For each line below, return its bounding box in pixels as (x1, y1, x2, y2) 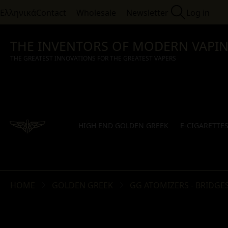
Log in (186, 7, 210, 18)
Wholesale (76, 7, 116, 18)
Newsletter (126, 7, 168, 18)
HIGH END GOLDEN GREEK (78, 120, 169, 130)
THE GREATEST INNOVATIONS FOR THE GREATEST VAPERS (10, 53, 176, 63)
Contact (36, 7, 66, 18)
